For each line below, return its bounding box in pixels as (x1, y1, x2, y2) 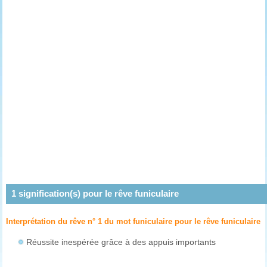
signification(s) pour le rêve (15, 189, 135, 199)
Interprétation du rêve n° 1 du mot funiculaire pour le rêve (6, 217, 222, 226)
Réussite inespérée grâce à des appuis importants (26, 238, 216, 247)
